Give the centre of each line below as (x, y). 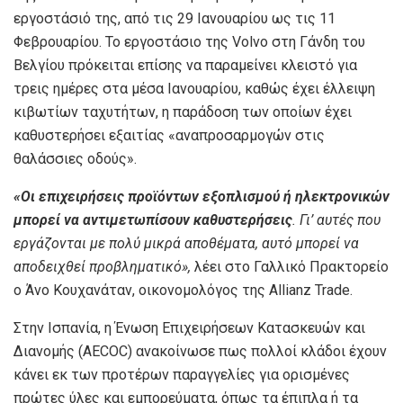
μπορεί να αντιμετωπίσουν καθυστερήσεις (153, 220)
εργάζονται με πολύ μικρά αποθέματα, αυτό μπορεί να (186, 244)
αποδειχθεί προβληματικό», (102, 267)
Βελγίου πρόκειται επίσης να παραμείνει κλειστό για (185, 66)
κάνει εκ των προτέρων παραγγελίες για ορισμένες (182, 375)
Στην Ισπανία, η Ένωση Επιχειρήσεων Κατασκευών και (189, 328)
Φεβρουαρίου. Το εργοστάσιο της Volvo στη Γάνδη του (189, 42)
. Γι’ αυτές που (336, 220)
